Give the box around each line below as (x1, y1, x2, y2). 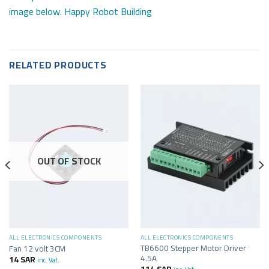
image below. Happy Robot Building (9, 2, 152, 20)
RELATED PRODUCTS (9, 55, 107, 74)
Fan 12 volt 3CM (8, 240, 67, 256)
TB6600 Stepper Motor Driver (140, 240, 246, 256)
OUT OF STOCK (37, 152, 101, 171)
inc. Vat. (37, 254, 59, 266)
